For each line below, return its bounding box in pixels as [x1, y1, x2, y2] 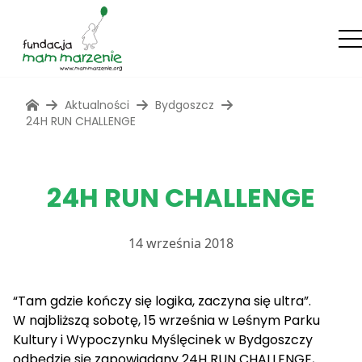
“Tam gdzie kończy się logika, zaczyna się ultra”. [13, 292, 311, 310]
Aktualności [65, 97, 129, 113]
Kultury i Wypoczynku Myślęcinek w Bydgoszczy [13, 330, 313, 349]
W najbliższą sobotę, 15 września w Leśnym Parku [13, 311, 320, 330]
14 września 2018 [128, 234, 234, 252]
